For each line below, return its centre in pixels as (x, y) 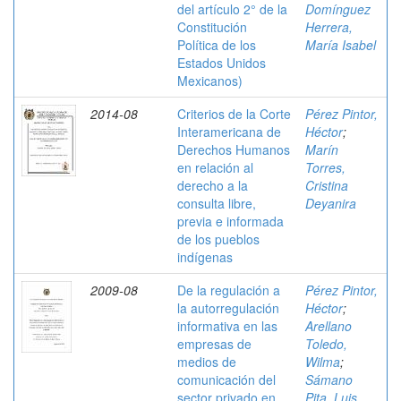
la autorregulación (228, 308)
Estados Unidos (222, 63)
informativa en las (227, 326)
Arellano (328, 326)
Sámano (329, 380)
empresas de (214, 344)
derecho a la (213, 185)
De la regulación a (229, 290)
